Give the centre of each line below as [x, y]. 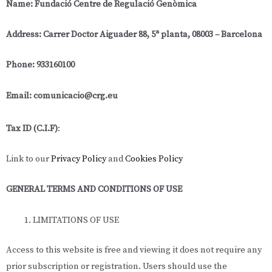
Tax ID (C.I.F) [32, 128]
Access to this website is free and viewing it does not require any [134, 250]
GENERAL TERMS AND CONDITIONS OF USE [94, 190]
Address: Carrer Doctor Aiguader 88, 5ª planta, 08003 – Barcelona [134, 35]
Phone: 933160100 [40, 65]
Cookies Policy [154, 159]
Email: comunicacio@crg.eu [62, 96]
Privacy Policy [79, 159]
